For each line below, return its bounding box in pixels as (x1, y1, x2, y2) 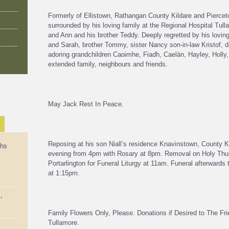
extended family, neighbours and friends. (48, 60, 168, 68)
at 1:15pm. (48, 169, 80, 177)
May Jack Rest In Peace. (48, 100, 124, 108)
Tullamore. (48, 219, 79, 226)
